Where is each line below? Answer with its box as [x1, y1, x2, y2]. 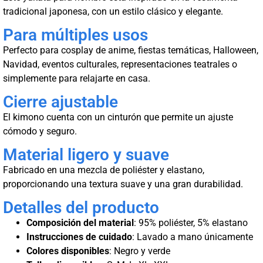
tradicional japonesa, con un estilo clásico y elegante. [3, 6, 223, 18]
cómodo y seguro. [3, 126, 77, 137]
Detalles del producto [3, 198, 159, 218]
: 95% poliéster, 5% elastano [134, 217, 248, 229]
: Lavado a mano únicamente [132, 231, 253, 243]
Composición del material [26, 217, 134, 229]
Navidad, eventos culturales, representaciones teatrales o [3, 59, 237, 70]
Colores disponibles [26, 245, 109, 257]
